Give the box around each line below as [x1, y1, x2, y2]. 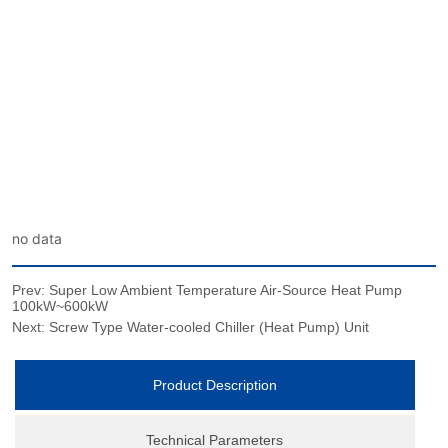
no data [12, 230, 63, 248]
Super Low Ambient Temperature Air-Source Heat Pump [49, 282, 403, 299]
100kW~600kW [12, 298, 109, 315]
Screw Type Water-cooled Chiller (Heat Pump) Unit [49, 319, 370, 336]
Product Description [152, 377, 277, 394]
